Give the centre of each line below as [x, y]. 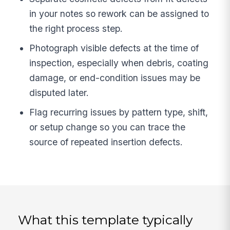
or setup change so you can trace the [108, 127]
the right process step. [76, 28]
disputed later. [59, 92]
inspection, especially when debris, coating [119, 63]
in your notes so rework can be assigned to [119, 14]
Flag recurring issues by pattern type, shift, [119, 112]
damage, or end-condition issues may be [115, 78]
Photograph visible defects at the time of [114, 48]
